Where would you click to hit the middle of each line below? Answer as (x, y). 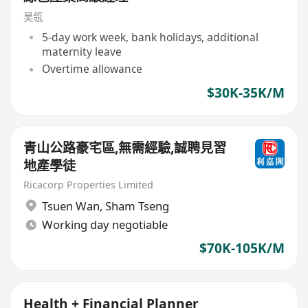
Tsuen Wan (70, 206)
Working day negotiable (104, 225)
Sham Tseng (137, 206)
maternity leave (81, 51)
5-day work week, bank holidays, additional (150, 37)
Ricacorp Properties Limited (89, 185)
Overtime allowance (92, 69)
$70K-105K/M (242, 249)
